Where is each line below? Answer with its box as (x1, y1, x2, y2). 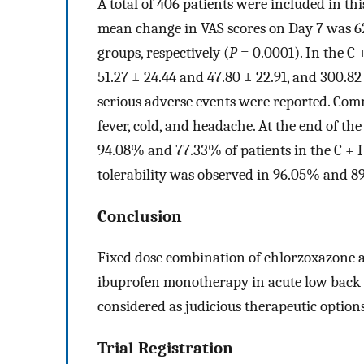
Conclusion (97, 206, 182, 226)
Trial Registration (97, 338, 233, 358)
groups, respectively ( (97, 43, 229, 62)
